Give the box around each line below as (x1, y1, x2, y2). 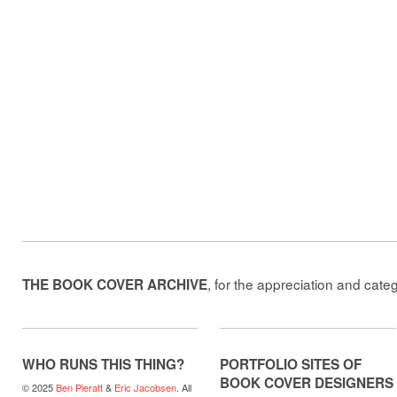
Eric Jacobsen (114, 379, 176, 394)
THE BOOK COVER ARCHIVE (22, 275, 207, 295)
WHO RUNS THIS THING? (22, 354, 184, 374)
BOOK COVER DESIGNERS (220, 372, 394, 393)
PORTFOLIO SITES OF (220, 354, 366, 374)
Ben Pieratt (56, 379, 103, 394)
